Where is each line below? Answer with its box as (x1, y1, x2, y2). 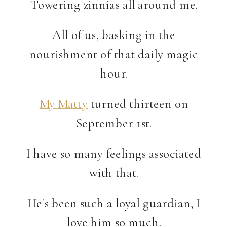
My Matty (39, 95, 88, 111)
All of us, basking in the (52, 27, 176, 43)
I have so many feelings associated (26, 145, 202, 161)
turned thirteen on (87, 95, 188, 111)
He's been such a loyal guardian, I (27, 195, 201, 211)
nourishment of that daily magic (29, 46, 199, 62)
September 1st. (75, 115, 152, 131)
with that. (89, 164, 139, 180)
